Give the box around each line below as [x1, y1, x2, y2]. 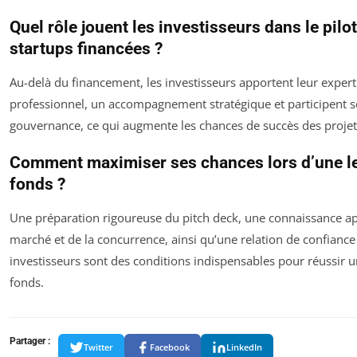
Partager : [10, 335, 50, 347]
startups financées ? [10, 38, 163, 58]
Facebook [150, 341, 190, 354]
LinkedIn [226, 341, 262, 354]
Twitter [84, 341, 113, 354]
